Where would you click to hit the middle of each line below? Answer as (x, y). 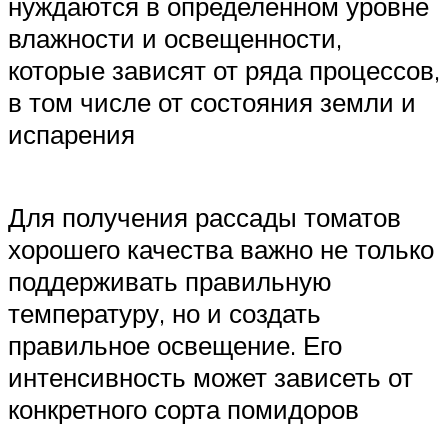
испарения (71, 133)
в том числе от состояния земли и (212, 101)
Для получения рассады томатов (204, 216)
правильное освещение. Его (175, 344)
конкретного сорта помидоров (183, 408)
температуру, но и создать (164, 312)
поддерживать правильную (170, 280)
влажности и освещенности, (175, 37)
